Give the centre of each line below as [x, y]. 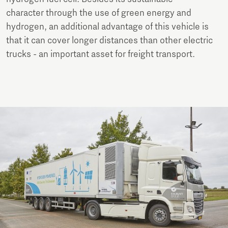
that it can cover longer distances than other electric [109, 40]
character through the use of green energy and [99, 13]
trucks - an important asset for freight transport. [102, 54]
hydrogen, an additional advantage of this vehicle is [107, 27]
